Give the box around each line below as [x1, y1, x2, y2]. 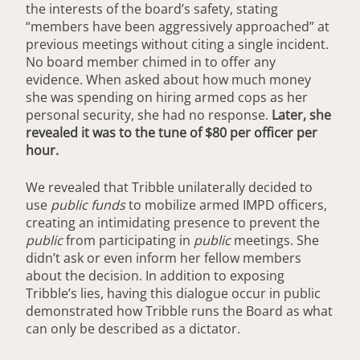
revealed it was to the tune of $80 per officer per [26, 124, 317, 142]
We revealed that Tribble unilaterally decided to [26, 178, 313, 197]
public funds [51, 196, 129, 215]
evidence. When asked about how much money [26, 71, 311, 89]
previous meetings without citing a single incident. [26, 35, 329, 54]
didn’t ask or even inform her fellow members [26, 249, 301, 268]
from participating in [66, 231, 194, 250]
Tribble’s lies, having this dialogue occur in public [26, 284, 321, 303]
